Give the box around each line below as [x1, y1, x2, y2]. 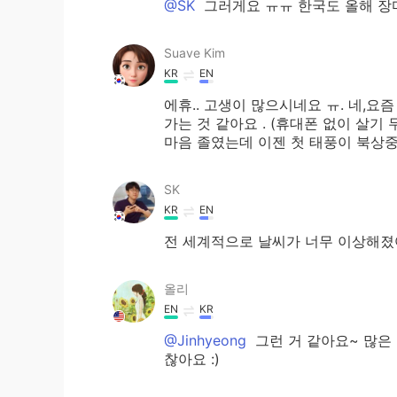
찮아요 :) [164, 350, 220, 368]
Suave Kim [164, 45, 225, 60]
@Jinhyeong [164, 331, 246, 349]
